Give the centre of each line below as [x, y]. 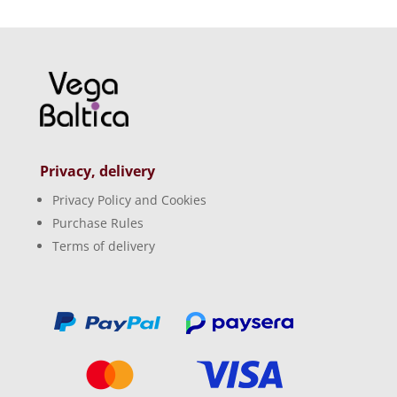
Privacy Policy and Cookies [129, 199]
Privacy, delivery [97, 171]
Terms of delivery [103, 245]
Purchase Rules [97, 222]
